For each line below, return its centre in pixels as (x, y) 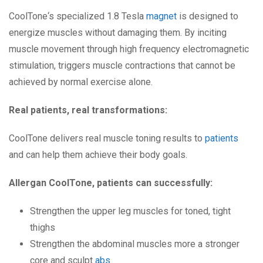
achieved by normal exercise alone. (81, 82)
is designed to (208, 16)
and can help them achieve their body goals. (98, 155)
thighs (43, 228)
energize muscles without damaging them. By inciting (118, 33)
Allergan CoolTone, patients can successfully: (111, 183)
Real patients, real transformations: (88, 110)
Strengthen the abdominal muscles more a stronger (135, 244)
